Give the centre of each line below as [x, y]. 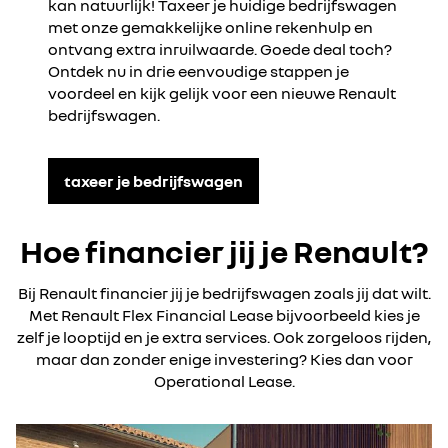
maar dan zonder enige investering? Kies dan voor [224, 359]
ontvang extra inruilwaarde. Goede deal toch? [220, 49]
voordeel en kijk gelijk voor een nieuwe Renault [222, 93]
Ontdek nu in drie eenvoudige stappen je [198, 71]
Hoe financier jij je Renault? [224, 251]
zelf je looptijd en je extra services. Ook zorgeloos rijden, [224, 337]
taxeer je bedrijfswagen [153, 180]
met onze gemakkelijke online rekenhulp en [210, 27]
